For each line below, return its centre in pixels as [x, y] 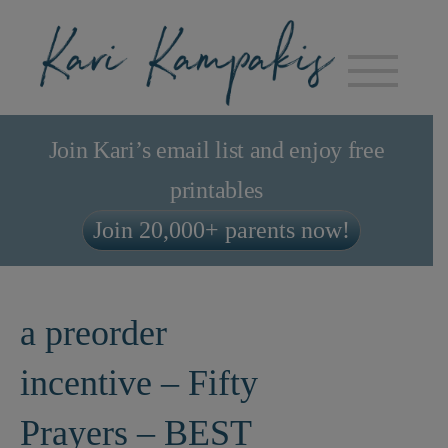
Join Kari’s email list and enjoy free [216, 150]
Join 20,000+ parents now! [221, 230]
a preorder [93, 333]
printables [216, 190]
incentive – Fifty [139, 383]
